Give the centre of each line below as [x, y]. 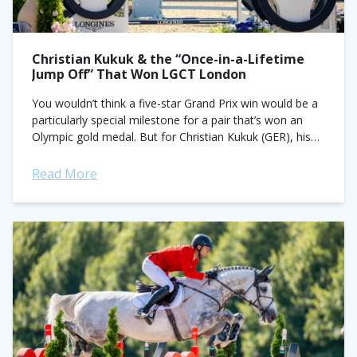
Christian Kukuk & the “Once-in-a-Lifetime [168, 59]
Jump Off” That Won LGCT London [139, 74]
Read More [65, 174]
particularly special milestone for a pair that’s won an [167, 120]
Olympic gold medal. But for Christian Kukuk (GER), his [171, 137]
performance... [69, 153]
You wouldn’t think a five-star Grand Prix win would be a [175, 103]
